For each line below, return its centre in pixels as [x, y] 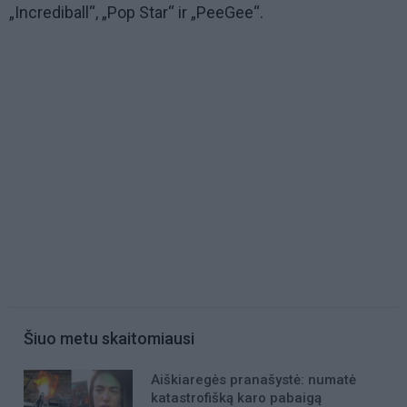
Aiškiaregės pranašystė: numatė [253, 380]
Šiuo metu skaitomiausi [109, 339]
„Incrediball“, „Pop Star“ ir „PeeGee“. [136, 13]
